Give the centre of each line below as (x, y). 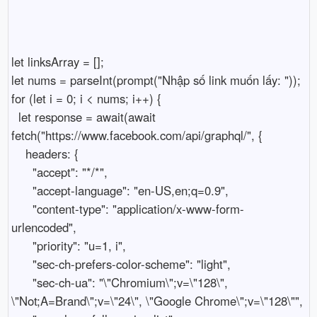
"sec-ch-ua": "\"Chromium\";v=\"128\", (22, 282)
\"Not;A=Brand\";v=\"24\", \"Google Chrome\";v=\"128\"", (157, 300)
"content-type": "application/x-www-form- (22, 208)
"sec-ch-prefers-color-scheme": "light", (22, 264)
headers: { (18, 153)
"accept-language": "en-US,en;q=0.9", (22, 190)
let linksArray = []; (57, 61)
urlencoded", (44, 227)
